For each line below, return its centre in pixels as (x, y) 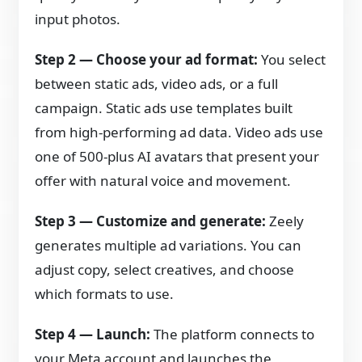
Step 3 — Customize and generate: (151, 221)
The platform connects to (233, 334)
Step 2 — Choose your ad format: (147, 59)
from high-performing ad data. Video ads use (179, 132)
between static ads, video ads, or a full (157, 83)
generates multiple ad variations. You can (168, 245)
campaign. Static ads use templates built (164, 107)
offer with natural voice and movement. (163, 180)
